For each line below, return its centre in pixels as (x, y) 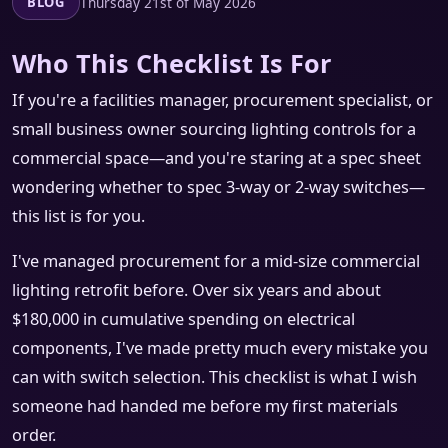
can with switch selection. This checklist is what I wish (214, 377)
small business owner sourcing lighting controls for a (214, 129)
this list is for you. (78, 216)
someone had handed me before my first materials (205, 406)
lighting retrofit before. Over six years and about (196, 290)
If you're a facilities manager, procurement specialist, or (222, 100)
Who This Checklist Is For (171, 63)
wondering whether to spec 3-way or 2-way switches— (218, 187)
